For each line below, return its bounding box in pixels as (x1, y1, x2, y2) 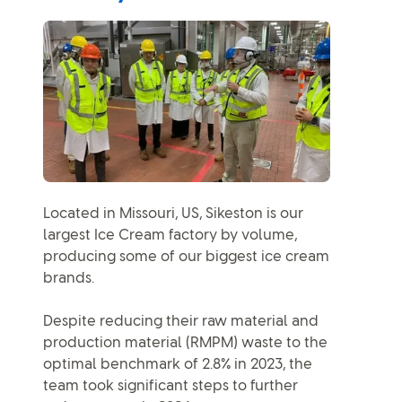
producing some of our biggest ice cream (43, 249, 329, 265)
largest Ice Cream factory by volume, (43, 227, 297, 243)
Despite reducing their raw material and (43, 313, 319, 329)
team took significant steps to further (43, 378, 298, 394)
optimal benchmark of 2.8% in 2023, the (43, 356, 312, 372)
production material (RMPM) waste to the (43, 335, 328, 351)
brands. (43, 270, 94, 286)
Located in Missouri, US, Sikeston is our (43, 205, 303, 222)
